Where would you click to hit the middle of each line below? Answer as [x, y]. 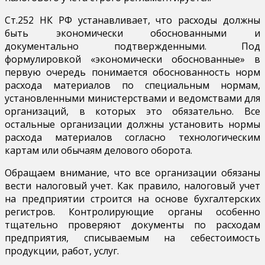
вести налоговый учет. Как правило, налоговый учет [132, 185]
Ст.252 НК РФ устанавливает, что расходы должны [132, 20]
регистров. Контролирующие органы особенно [132, 211]
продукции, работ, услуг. [62, 251]
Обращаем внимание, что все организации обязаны [132, 172]
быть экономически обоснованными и [132, 33]
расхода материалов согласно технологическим [132, 137]
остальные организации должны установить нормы [132, 124]
